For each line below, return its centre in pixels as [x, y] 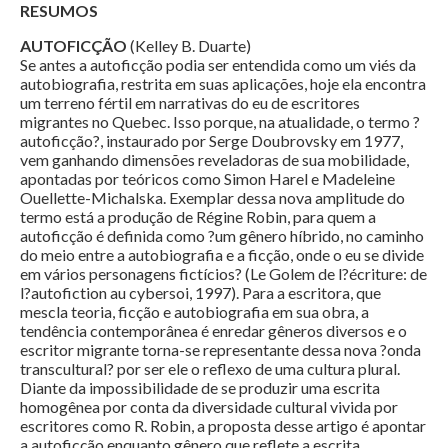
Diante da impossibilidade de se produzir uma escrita [200, 388]
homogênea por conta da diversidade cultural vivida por [209, 407]
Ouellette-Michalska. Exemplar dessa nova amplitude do [212, 198]
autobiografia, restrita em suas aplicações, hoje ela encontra [223, 84]
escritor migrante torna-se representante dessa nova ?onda [220, 350]
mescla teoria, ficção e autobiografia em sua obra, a [194, 312]
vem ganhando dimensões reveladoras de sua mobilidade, [214, 160]
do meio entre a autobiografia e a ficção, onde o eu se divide [222, 255]
